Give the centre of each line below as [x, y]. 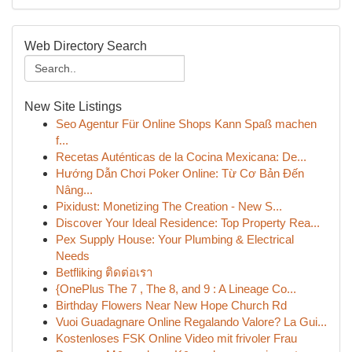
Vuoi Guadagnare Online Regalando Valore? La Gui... [191, 322]
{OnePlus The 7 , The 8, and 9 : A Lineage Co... [176, 289]
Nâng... [74, 190]
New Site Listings [73, 106]
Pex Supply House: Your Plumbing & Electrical [175, 239]
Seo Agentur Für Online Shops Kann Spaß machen [186, 124]
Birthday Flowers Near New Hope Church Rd [171, 305]
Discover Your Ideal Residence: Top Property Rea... [188, 223]
